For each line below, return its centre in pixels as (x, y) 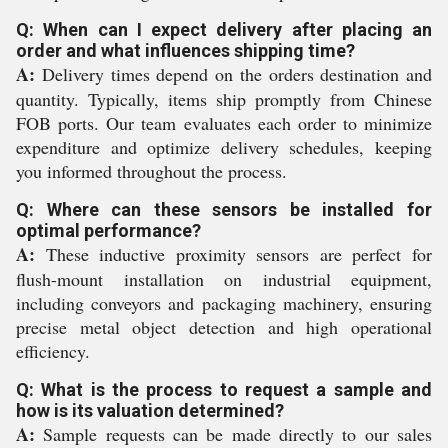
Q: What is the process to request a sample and (224, 389)
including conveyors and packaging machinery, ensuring (224, 303)
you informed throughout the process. (151, 171)
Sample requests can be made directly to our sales (233, 434)
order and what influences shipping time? (185, 50)
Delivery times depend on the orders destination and (233, 74)
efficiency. (53, 351)
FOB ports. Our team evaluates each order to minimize (224, 123)
